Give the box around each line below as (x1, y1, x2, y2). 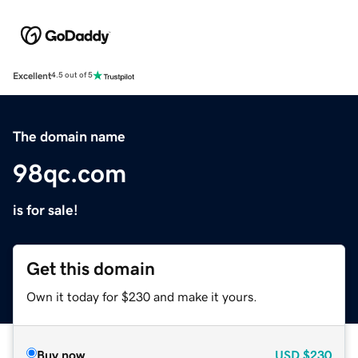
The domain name (13, 129, 125, 144)
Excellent (13, 70, 51, 81)
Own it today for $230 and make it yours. (26, 289, 257, 303)
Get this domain (26, 259, 155, 278)
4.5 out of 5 (51, 71, 93, 80)
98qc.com (13, 160, 126, 186)
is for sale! (13, 202, 78, 217)
